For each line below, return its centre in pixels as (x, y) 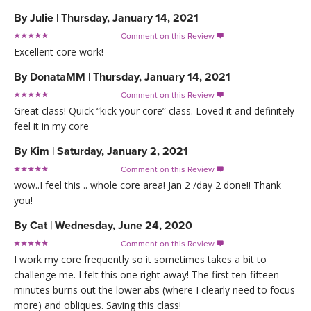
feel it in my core (51, 126)
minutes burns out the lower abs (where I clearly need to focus (154, 289)
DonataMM (58, 77)
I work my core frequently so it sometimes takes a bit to (140, 259)
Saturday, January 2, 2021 (123, 151)
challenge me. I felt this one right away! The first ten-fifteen (146, 274)
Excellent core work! (59, 51)
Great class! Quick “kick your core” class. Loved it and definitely (154, 110)
